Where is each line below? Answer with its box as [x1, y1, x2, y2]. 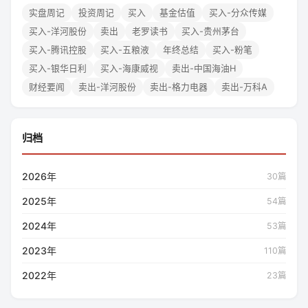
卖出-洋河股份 [78, 81, 136, 92]
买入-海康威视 [100, 63, 158, 74]
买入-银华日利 [29, 63, 87, 74]
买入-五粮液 [100, 44, 149, 55]
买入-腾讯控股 [29, 44, 87, 55]
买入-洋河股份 [29, 25, 87, 36]
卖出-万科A [221, 81, 267, 92]
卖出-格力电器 [150, 81, 208, 92]
